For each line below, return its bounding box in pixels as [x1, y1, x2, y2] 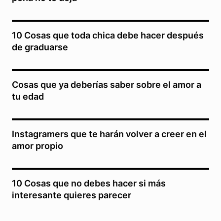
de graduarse [12, 41, 68, 52]
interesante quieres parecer [12, 189, 131, 200]
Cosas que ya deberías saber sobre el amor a [12, 79, 201, 90]
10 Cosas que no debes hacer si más [12, 178, 166, 188]
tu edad [12, 91, 44, 102]
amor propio [12, 140, 63, 151]
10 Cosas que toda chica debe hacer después [12, 30, 204, 40]
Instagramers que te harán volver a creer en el [12, 128, 207, 139]
